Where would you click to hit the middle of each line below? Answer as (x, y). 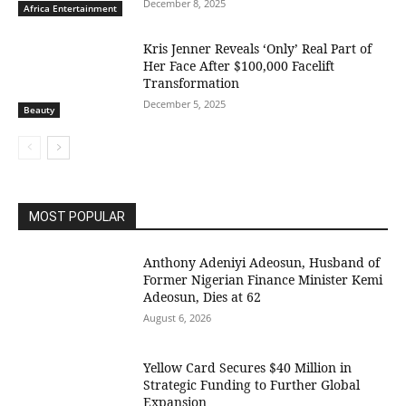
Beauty (39, 109)
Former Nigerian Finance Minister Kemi (263, 279)
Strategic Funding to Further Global (252, 384)
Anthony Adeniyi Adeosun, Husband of (262, 262)
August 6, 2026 (178, 317)
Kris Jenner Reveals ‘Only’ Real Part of (258, 49)
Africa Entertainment (70, 9)
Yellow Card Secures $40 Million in (248, 367)
